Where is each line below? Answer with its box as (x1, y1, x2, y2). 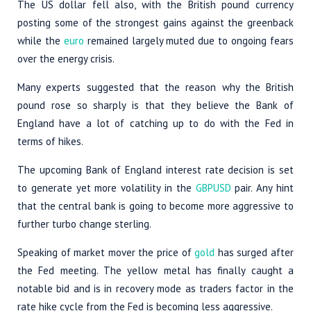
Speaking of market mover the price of (17, 246, 195, 260)
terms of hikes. (17, 135, 83, 149)
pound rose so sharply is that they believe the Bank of (17, 99, 294, 112)
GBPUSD (195, 181, 231, 195)
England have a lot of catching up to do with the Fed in (17, 117, 294, 131)
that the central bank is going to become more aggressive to (17, 199, 294, 213)
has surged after (215, 246, 294, 260)
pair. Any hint (230, 181, 294, 195)
